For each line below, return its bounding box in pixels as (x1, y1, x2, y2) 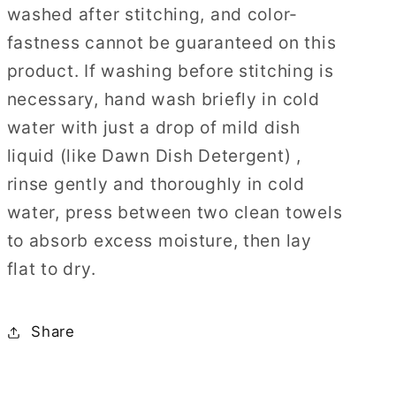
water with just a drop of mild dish (6, 116, 301, 138)
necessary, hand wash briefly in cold (6, 88, 320, 110)
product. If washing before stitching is (6, 59, 334, 81)
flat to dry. (6, 257, 96, 279)
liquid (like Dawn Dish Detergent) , (6, 144, 301, 166)
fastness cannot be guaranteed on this (6, 31, 337, 53)
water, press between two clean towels (6, 201, 343, 223)
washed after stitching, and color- (6, 3, 299, 25)
